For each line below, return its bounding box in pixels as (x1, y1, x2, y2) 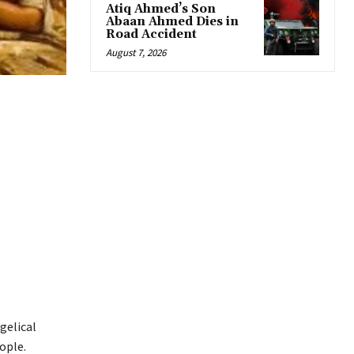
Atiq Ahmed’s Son (106, 2, 216, 17)
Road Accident (106, 27, 197, 43)
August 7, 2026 (106, 46, 166, 60)
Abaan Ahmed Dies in (106, 14, 239, 30)
